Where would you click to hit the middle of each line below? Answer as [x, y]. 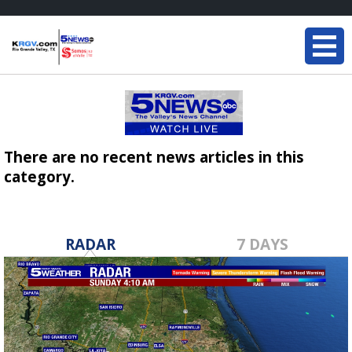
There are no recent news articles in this [154, 157]
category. [39, 176]
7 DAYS [262, 244]
